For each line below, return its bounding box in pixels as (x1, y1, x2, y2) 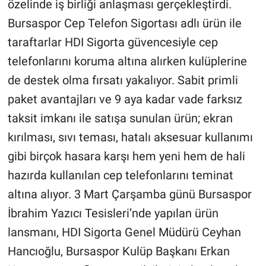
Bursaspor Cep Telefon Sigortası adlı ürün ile (7, 16, 242, 31)
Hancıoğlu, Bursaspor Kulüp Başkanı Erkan (7, 244, 230, 259)
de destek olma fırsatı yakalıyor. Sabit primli (7, 73, 238, 88)
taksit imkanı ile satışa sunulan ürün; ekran (7, 111, 233, 126)
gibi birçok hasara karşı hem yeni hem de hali (7, 149, 245, 164)
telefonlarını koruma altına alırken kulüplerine (7, 54, 247, 69)
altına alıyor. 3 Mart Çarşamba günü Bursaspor (7, 187, 252, 202)
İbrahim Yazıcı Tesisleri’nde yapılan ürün (7, 206, 218, 221)
